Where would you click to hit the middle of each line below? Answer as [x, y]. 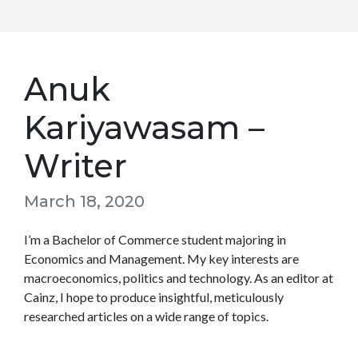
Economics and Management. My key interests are [161, 259]
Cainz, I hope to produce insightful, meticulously [154, 297]
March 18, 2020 [84, 201]
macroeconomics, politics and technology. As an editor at [179, 278]
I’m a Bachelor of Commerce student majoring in [155, 239]
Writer [76, 166]
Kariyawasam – [144, 127]
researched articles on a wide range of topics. [146, 316]
